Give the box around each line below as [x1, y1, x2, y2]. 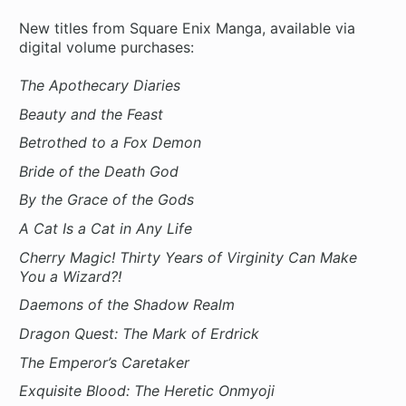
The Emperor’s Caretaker [19, 353, 190, 372]
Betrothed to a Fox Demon [19, 133, 202, 152]
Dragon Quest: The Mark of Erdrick [19, 324, 260, 343]
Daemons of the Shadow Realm [19, 295, 236, 314]
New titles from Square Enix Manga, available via [19, 18, 356, 37]
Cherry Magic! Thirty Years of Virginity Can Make [19, 247, 358, 266]
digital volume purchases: [19, 37, 195, 56]
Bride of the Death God [19, 161, 179, 180]
